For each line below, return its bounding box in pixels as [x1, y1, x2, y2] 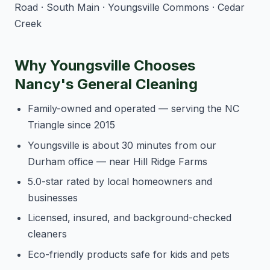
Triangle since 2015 [28, 119, 116, 131]
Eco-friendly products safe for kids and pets [28, 248, 230, 260]
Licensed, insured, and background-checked [28, 212, 232, 224]
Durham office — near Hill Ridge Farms [28, 155, 208, 168]
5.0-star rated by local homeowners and [28, 175, 213, 187]
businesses [28, 191, 78, 204]
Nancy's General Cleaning [14, 75, 198, 93]
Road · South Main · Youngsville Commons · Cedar [14, 1, 245, 14]
